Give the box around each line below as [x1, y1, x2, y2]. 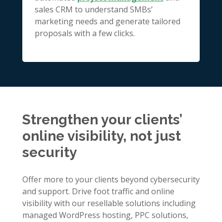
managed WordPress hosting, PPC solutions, [22, 210, 188, 221]
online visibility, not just [22, 128, 181, 145]
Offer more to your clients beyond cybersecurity [22, 174, 200, 185]
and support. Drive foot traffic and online [22, 186, 174, 197]
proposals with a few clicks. [34, 28, 135, 39]
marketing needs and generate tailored [34, 16, 180, 27]
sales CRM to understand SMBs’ [34, 4, 153, 15]
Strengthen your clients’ [22, 111, 182, 128]
